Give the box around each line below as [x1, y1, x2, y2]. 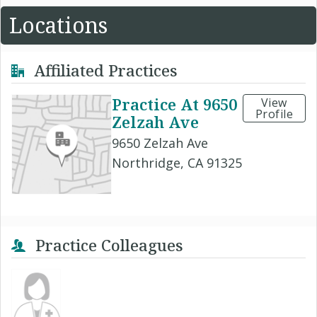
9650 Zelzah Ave [112, 134, 208, 151]
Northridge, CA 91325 [112, 154, 242, 171]
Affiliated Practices [30, 59, 178, 81]
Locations [9, 10, 108, 40]
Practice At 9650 [112, 93, 237, 115]
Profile [255, 105, 294, 122]
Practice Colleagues [31, 234, 183, 255]
